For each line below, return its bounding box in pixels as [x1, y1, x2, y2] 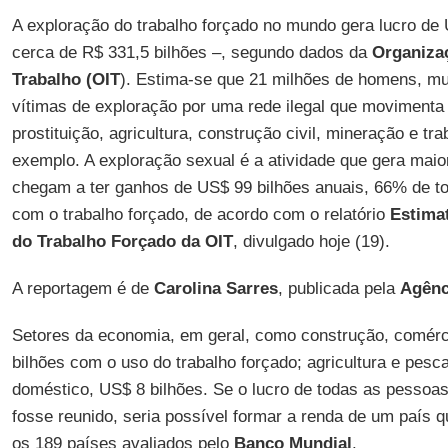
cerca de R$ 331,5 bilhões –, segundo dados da [11, 43, 367, 62]
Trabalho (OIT [11, 70, 120, 89]
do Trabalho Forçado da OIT [11, 232, 233, 251]
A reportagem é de [11, 279, 154, 298]
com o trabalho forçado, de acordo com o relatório [11, 205, 385, 224]
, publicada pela [277, 279, 400, 298]
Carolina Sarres [153, 279, 278, 298]
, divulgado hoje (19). [232, 232, 390, 251]
